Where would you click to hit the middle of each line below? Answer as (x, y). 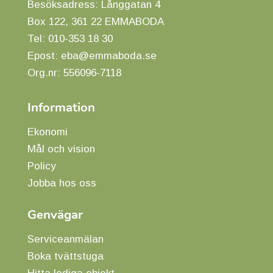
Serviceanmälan (66, 239)
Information (61, 107)
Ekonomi (48, 132)
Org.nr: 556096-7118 (74, 73)
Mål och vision (61, 149)
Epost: (44, 55)
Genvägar (55, 214)
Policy (42, 166)
